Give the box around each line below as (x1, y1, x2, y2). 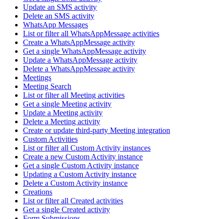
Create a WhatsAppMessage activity (23, 38, 135, 47)
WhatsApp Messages (23, 21, 88, 29)
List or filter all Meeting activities (23, 91, 125, 100)
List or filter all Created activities (23, 197, 123, 205)
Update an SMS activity (23, 3, 97, 12)
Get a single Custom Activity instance (23, 161, 139, 170)
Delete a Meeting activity (23, 117, 100, 126)
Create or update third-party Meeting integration (23, 126, 170, 135)
